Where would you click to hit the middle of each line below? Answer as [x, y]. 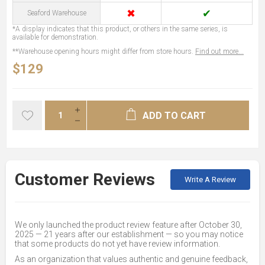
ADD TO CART [174, 115]
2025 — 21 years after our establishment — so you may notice [129, 234]
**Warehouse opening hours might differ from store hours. [104, 51]
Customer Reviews [85, 179]
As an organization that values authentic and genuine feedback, [131, 259]
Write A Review [210, 179]
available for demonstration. [55, 37]
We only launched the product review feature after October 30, [128, 224]
